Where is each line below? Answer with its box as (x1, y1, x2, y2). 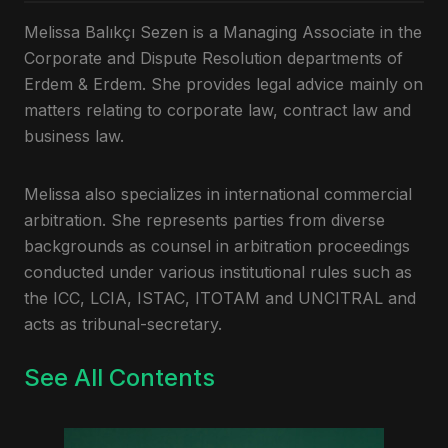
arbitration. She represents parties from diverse (24, 210, 385, 230)
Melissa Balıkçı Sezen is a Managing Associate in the (24, 22, 422, 42)
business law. (24, 126, 124, 146)
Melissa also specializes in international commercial (24, 184, 412, 204)
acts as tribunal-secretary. (24, 314, 222, 334)
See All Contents (24, 363, 215, 392)
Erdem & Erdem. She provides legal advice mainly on (24, 74, 423, 94)
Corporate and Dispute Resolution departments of (24, 48, 403, 68)
